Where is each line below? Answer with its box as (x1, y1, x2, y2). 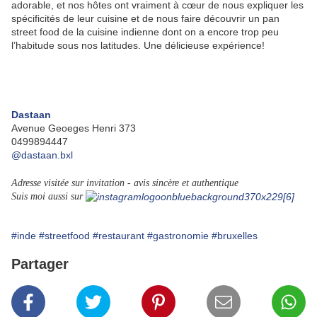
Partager (11, 255, 69, 272)
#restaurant (93, 229, 144, 241)
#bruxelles (212, 229, 258, 241)
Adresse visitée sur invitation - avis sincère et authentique (11, 177, 238, 188)
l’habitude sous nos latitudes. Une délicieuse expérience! (11, 39, 265, 51)
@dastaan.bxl (11, 149, 73, 161)
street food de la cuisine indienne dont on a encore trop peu (11, 25, 279, 38)
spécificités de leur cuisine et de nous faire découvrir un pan (11, 12, 279, 24)
